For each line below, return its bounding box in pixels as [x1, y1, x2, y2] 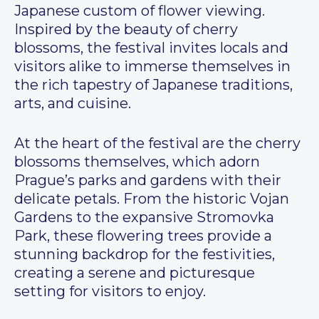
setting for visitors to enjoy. [14, 283, 206, 300]
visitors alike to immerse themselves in [14, 58, 291, 75]
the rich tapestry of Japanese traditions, [14, 76, 293, 94]
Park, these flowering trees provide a [14, 227, 272, 245]
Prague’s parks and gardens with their [14, 172, 281, 189]
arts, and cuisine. [14, 95, 131, 113]
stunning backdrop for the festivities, [14, 246, 275, 263]
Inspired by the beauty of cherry [14, 21, 238, 38]
